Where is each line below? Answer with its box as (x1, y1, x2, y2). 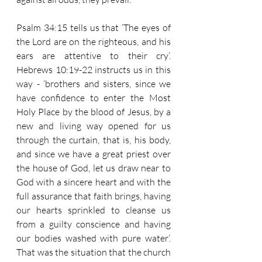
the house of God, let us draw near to (16, 162, 171, 174)
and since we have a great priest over (16, 148, 171, 160)
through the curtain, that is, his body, (16, 134, 171, 146)
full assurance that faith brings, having (16, 190, 171, 202)
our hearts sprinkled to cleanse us (16, 204, 171, 216)
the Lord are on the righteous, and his (16, 36, 171, 47)
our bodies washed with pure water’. (16, 232, 171, 244)
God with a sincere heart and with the (16, 176, 171, 188)
